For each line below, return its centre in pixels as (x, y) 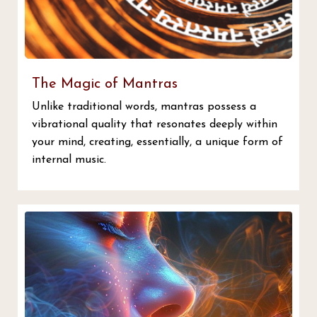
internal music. (69, 160)
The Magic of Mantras (105, 84)
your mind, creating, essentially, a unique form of (157, 142)
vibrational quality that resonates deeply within (155, 124)
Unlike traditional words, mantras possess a (144, 106)
